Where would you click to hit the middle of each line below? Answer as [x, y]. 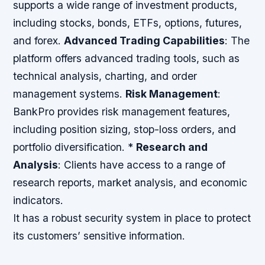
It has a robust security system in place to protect [132, 218]
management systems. [70, 94]
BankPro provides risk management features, [122, 112]
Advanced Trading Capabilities [145, 41]
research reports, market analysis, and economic [130, 183]
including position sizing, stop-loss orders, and [125, 130]
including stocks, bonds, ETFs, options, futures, [128, 23]
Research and [172, 147]
